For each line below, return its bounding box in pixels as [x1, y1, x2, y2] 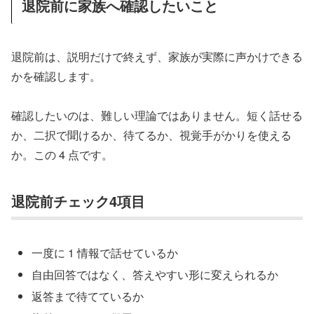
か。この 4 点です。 [11, 146, 113, 163]
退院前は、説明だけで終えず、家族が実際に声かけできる [11, 48, 303, 64]
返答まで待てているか [32, 288, 144, 305]
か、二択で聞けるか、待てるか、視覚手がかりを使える [11, 127, 292, 144]
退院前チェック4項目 [11, 191, 145, 212]
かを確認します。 [11, 67, 101, 84]
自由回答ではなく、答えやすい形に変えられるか [32, 266, 279, 282]
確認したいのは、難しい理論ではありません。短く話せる [11, 107, 303, 124]
